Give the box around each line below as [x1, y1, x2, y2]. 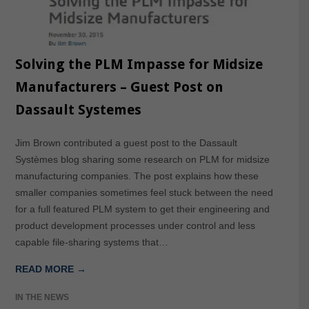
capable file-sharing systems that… [14, 236, 168, 248]
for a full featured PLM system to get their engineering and [14, 203, 270, 215]
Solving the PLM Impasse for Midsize [14, 55, 263, 72]
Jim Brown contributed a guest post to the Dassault [14, 137, 237, 148]
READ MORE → [14, 263, 86, 275]
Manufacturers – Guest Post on [14, 78, 223, 95]
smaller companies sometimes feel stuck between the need [14, 186, 273, 198]
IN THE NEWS [14, 292, 69, 302]
